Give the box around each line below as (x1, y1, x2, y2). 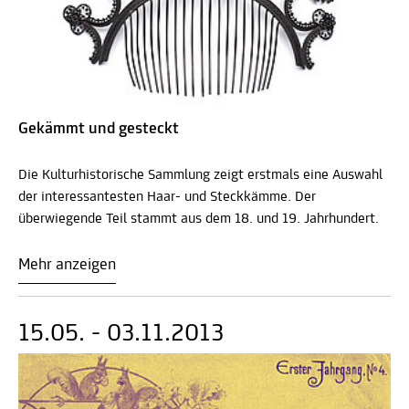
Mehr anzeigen (18, 256, 116, 274)
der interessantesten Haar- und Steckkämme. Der (18, 189, 316, 204)
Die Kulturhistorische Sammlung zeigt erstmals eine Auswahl (18, 167, 383, 183)
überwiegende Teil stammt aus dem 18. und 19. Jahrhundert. (18, 211, 379, 226)
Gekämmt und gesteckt (18, 120, 179, 138)
